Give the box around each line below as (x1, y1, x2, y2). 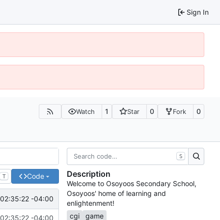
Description (67, 169, 110, 179)
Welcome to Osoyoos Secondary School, (67, 179, 196, 188)
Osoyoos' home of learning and (67, 189, 166, 198)
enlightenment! (67, 199, 114, 208)
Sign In (187, 7, 209, 16)
